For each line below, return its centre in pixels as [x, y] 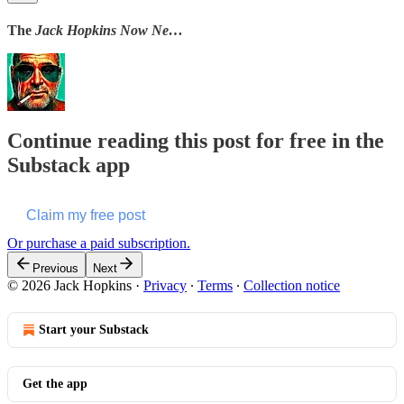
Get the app [55, 383]
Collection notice [292, 285]
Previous [55, 268]
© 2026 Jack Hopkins [69, 285]
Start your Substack [94, 329]
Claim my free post [86, 215]
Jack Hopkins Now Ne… [107, 30]
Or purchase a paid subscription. [99, 243]
